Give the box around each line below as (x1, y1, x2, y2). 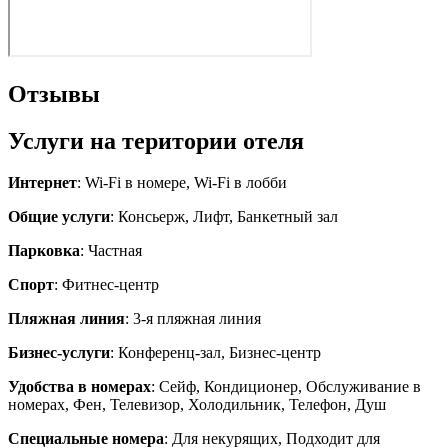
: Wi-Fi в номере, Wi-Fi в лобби (77, 174, 287, 192)
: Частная (80, 242, 142, 260)
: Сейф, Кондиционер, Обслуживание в (151, 378, 421, 396)
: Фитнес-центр (54, 276, 159, 294)
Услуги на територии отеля (8, 127, 304, 154)
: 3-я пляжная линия (125, 310, 261, 328)
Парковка (8, 242, 80, 260)
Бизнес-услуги (8, 344, 110, 362)
